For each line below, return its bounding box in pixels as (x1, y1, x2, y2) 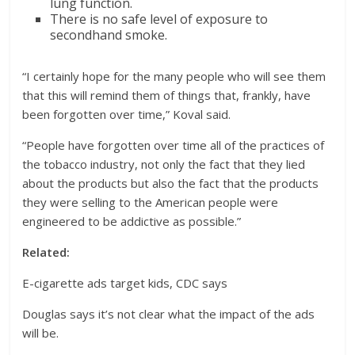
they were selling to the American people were (22, 194, 279, 210)
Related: (22, 244, 71, 260)
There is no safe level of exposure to (50, 10, 269, 28)
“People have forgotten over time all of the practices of (22, 137, 325, 153)
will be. (22, 325, 59, 341)
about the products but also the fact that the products (22, 175, 319, 191)
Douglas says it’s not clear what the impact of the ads (22, 306, 315, 322)
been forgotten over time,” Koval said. (22, 106, 231, 122)
